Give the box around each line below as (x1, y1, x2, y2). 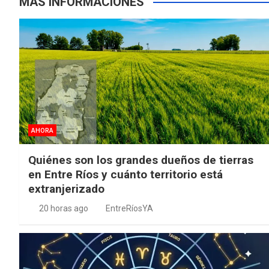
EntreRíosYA (106, 203, 153, 213)
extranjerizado (28, 181, 104, 196)
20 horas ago (38, 203, 88, 213)
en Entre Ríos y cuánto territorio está (28, 167, 223, 181)
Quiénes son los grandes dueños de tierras (28, 153, 253, 167)
